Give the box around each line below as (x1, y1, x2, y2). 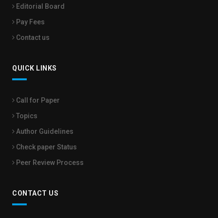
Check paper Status (15, 143, 77, 151)
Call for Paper (15, 96, 60, 104)
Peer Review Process (15, 158, 84, 166)
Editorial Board (15, 2, 65, 10)
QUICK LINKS (12, 64, 57, 72)
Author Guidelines (15, 127, 73, 135)
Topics (15, 111, 37, 120)
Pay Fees (15, 18, 45, 26)
